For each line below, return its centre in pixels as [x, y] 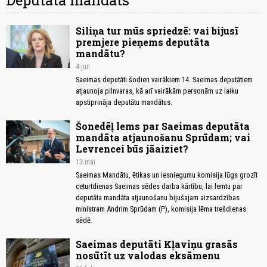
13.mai [86, 162]
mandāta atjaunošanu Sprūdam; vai [163, 138]
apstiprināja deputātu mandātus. [124, 103]
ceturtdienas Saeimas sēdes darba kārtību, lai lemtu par [159, 187]
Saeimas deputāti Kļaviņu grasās [157, 244]
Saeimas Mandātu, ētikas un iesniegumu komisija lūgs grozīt [167, 175]
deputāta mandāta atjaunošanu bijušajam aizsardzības [158, 198]
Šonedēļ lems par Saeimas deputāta [163, 126]
